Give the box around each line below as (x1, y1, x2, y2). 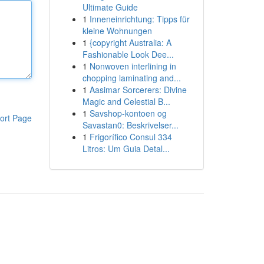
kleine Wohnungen (82, 25, 152, 37)
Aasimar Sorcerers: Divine (89, 84, 187, 95)
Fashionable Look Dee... (82, 48, 174, 60)
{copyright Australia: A (89, 37, 171, 48)
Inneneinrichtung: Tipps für (89, 13, 190, 25)
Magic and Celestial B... (82, 95, 170, 107)
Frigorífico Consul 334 (89, 131, 172, 143)
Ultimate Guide (82, 1, 138, 13)
